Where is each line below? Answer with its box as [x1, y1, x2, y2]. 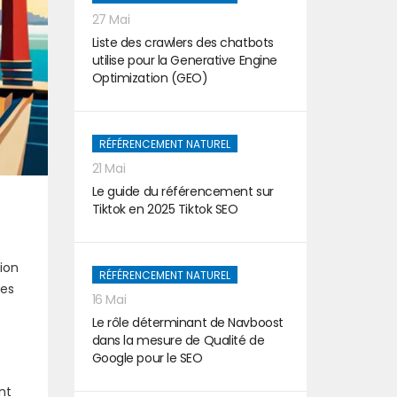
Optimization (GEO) [91, 69, 208, 87]
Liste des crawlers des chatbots [91, 34, 274, 51]
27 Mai [91, 11, 130, 28]
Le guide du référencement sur [91, 183, 274, 200]
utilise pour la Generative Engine [91, 51, 277, 69]
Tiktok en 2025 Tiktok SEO [91, 200, 238, 218]
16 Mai [91, 291, 127, 308]
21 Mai [91, 160, 126, 177]
